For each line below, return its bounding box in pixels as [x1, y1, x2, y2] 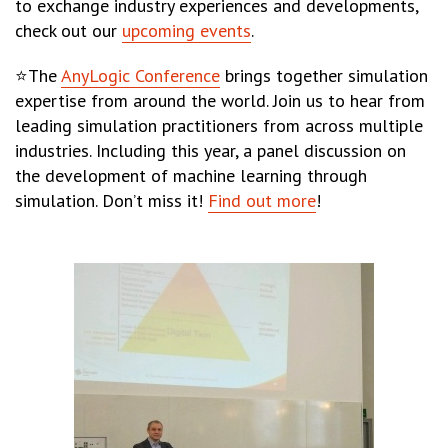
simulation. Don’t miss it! [15, 189, 208, 213]
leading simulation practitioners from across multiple [15, 114, 423, 138]
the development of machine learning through [15, 164, 367, 188]
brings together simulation [220, 64, 428, 88]
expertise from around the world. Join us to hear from [15, 89, 425, 113]
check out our [15, 19, 122, 43]
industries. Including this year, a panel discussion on [15, 139, 406, 163]
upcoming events [122, 19, 251, 43]
